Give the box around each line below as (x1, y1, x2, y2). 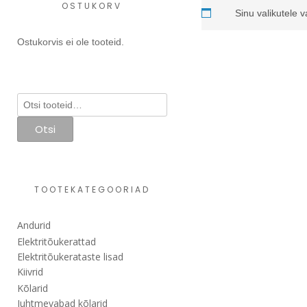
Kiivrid (17, 265, 43, 278)
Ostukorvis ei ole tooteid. (17, 36, 124, 47)
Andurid (17, 218, 51, 232)
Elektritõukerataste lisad (17, 249, 123, 263)
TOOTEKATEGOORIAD (34, 183, 150, 195)
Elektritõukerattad (17, 234, 96, 248)
